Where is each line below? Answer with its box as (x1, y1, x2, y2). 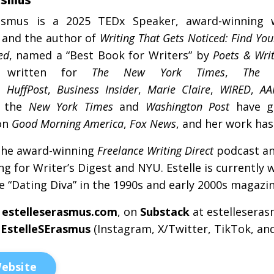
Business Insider (57, 81, 138, 97)
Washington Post (145, 98, 230, 114)
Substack (140, 204, 190, 219)
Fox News (130, 116, 176, 131)
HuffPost (7, 81, 48, 97)
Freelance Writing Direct (97, 143, 213, 158)
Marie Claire (147, 81, 210, 97)
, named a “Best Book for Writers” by (9, 47, 209, 62)
